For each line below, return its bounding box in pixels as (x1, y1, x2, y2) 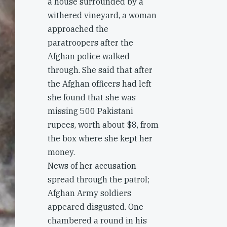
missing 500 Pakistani (48, 106, 133, 116)
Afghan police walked (48, 51, 130, 61)
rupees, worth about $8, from (48, 120, 159, 130)
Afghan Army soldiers (48, 188, 131, 198)
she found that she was (48, 92, 136, 102)
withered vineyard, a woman (48, 10, 157, 20)
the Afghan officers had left (48, 79, 152, 89)
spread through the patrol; (48, 174, 149, 184)
